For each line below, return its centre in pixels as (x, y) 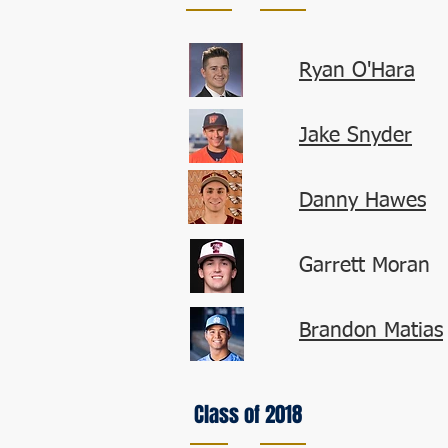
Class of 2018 (248, 414)
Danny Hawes (362, 201)
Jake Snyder (355, 136)
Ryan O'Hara (357, 71)
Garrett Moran (364, 266)
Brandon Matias (371, 331)
